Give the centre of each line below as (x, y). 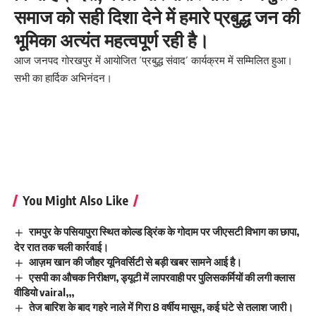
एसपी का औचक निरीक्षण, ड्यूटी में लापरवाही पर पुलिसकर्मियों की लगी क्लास (162, 277)
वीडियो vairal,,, (44, 292)
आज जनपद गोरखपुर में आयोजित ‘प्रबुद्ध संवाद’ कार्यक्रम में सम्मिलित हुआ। (153, 61)
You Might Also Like (75, 200)
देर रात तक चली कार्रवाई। (61, 247)
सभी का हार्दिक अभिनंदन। (63, 78)
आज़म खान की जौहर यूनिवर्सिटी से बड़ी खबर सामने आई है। (136, 261)
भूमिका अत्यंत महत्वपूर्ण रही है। (112, 40)
